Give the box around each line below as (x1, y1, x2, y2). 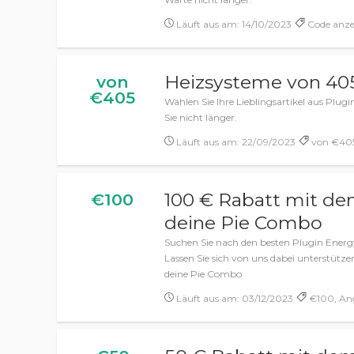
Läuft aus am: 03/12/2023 (174, 292, 294, 304)
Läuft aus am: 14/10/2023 (174, 18, 292, 30)
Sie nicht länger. (164, 111, 238, 123)
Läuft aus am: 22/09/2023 (174, 136, 296, 148)
